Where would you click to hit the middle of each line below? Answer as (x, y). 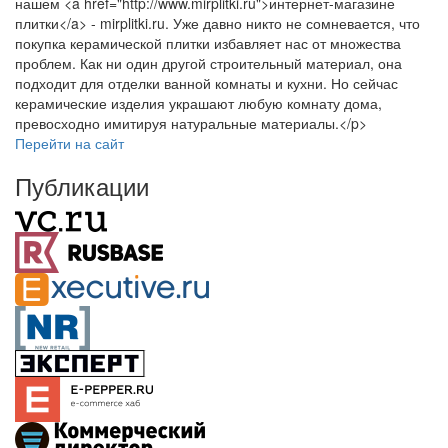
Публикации (82, 185)
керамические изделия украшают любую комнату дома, (198, 103)
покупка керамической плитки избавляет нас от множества (208, 43)
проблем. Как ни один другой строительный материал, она (208, 63)
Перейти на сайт (69, 143)
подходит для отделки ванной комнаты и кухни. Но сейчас (206, 83)
